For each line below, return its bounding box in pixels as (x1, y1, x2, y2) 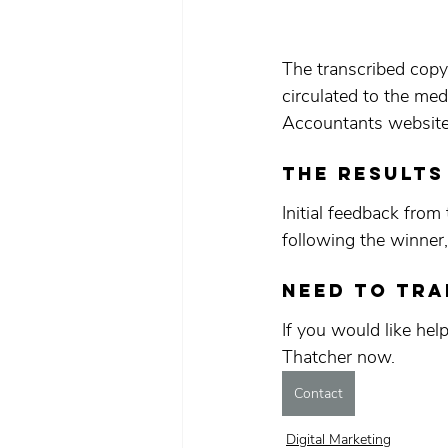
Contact (294, 383, 343, 403)
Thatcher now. (282, 344, 395, 369)
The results (282, 161, 444, 185)
